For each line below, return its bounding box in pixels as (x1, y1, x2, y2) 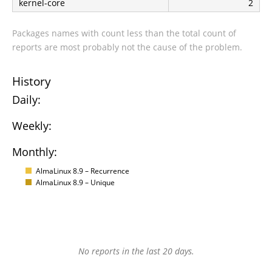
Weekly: (12, 118, 52, 133)
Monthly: (12, 144, 57, 159)
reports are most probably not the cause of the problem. (12, 41, 242, 53)
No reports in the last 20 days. (78, 245, 194, 257)
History (12, 73, 51, 89)
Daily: (12, 92, 41, 107)
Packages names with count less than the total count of (12, 27, 236, 39)
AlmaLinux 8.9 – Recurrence (36, 166, 129, 175)
